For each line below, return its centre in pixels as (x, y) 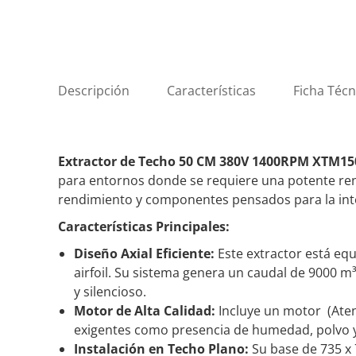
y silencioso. (110, 292)
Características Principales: (144, 226)
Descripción (94, 91)
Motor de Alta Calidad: (146, 311)
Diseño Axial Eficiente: (146, 253)
